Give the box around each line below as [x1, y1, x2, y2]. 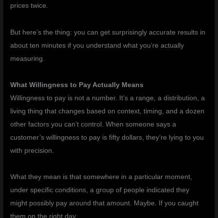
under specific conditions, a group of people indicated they [10, 186, 190, 194]
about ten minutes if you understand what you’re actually [10, 41, 184, 49]
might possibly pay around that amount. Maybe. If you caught [10, 200, 199, 207]
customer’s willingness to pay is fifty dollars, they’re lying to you [10, 134, 204, 142]
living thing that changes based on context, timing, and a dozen [10, 108, 205, 115]
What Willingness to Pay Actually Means [10, 81, 144, 89]
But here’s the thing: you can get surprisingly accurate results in [10, 28, 206, 36]
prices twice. [10, 2, 49, 10]
